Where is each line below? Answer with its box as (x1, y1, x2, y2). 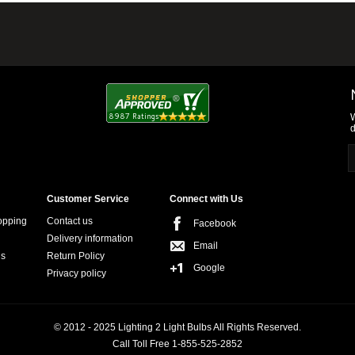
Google (193, 262, 225, 273)
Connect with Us (170, 193, 243, 204)
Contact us (47, 216, 93, 227)
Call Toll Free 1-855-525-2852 (113, 338, 242, 349)
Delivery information (47, 233, 133, 244)
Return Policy (47, 250, 105, 261)
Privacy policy (47, 268, 106, 279)
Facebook (193, 218, 236, 229)
